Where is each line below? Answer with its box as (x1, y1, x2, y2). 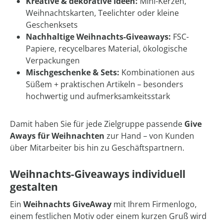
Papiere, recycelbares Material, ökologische (26, 43, 187, 55)
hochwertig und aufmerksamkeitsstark (26, 91, 170, 102)
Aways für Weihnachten (10, 130, 105, 142)
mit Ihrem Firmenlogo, (111, 199, 197, 210)
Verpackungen (26, 55, 80, 66)
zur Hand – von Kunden (105, 130, 194, 142)
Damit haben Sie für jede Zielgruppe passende (10, 118, 184, 130)
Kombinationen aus (119, 67, 195, 78)
